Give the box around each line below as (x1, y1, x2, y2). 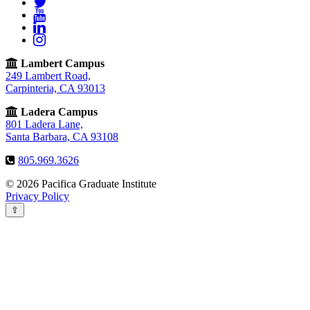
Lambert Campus (21, 57, 104, 69)
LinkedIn (45, 21, 85, 33)
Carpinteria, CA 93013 (6, 82, 105, 94)
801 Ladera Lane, (6, 118, 83, 130)
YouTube (45, 8, 85, 20)
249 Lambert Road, (6, 70, 91, 82)
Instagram (45, 33, 88, 45)
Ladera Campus (21, 106, 98, 118)
